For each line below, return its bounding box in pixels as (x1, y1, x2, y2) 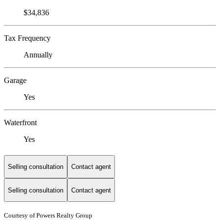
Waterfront (4, 118, 37, 127)
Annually (24, 51, 53, 59)
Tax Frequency (4, 34, 51, 43)
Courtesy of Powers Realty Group (4, 211, 92, 219)
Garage (4, 76, 27, 85)
